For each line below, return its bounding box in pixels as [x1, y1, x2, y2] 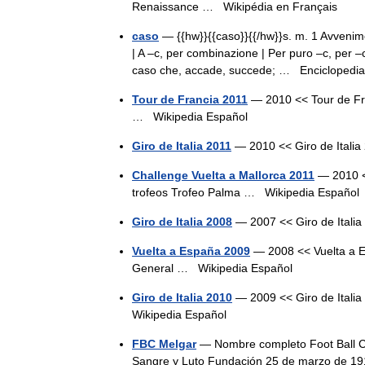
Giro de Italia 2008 [132, 215, 232, 228]
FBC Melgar [132, 337, 196, 350]
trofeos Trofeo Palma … [132, 186, 265, 199]
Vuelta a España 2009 [132, 244, 250, 257]
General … [132, 262, 198, 275]
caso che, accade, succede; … [132, 64, 300, 77]
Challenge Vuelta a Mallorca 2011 [132, 169, 314, 182]
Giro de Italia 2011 [132, 139, 231, 152]
